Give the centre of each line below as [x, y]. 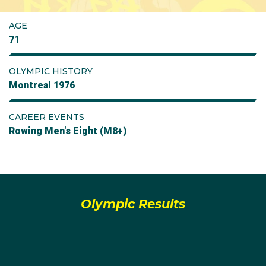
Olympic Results [133, 204]
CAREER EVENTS [47, 117]
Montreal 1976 [42, 85]
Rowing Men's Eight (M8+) [68, 131]
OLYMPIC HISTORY [51, 71]
